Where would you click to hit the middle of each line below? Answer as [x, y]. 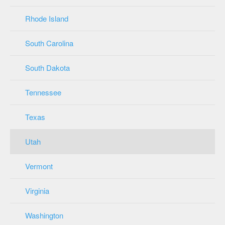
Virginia [37, 190]
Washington [44, 215]
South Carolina [49, 43]
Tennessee [43, 92]
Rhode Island [47, 18]
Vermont [39, 166]
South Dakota [47, 67]
